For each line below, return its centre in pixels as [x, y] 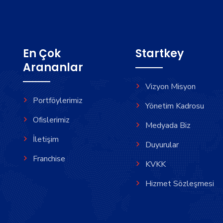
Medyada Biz [168, 125]
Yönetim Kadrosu [175, 106]
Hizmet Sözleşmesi [180, 184]
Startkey [160, 54]
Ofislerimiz [51, 120]
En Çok [42, 54]
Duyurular [162, 145]
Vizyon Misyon [170, 87]
